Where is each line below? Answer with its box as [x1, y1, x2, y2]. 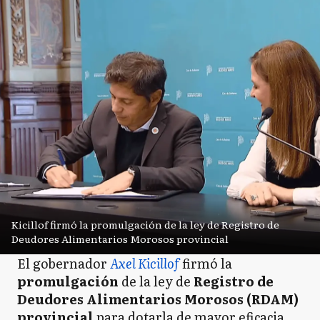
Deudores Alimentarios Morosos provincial [11, 231, 229, 246]
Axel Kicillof [110, 253, 179, 273]
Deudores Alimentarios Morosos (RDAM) [17, 289, 299, 309]
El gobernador [17, 253, 110, 273]
